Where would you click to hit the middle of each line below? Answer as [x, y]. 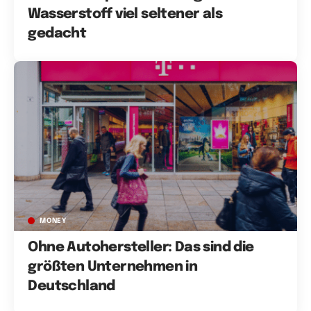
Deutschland [72, 287]
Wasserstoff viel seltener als [125, 14]
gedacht [57, 33]
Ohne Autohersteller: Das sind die [141, 248]
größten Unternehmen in [113, 267]
